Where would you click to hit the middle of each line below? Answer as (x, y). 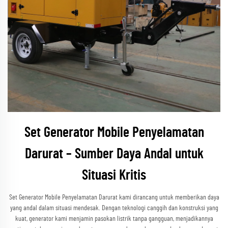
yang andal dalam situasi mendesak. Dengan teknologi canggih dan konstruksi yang (114, 208)
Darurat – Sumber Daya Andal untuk (114, 154)
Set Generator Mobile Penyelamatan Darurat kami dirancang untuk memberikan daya (114, 197)
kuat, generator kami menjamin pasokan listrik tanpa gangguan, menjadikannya (114, 219)
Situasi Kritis (114, 176)
